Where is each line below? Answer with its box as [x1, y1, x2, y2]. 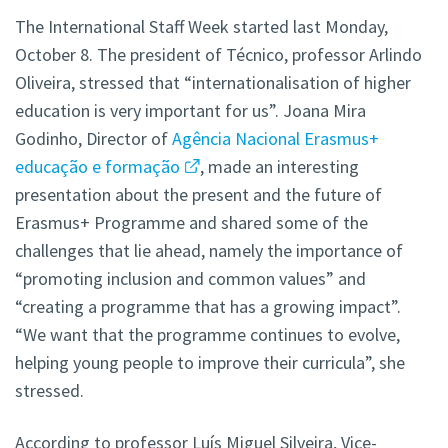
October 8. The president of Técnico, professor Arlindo [15, 43, 422, 67]
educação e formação [15, 155, 180, 179]
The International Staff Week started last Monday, [15, 15, 388, 39]
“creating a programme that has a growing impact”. [15, 295, 401, 319]
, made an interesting [199, 155, 359, 179]
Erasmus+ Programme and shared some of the [15, 211, 368, 235]
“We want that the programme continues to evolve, [15, 323, 404, 347]
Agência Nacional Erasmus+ [172, 127, 379, 151]
